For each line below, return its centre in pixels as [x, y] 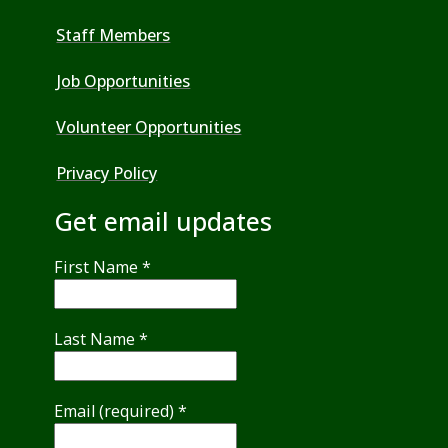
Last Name [97, 339]
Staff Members [113, 35]
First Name [98, 267]
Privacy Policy [107, 173]
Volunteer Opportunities [149, 127]
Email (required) [116, 411]
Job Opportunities [123, 81]
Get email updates [163, 221]
